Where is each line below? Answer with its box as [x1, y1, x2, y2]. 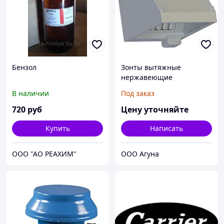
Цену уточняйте [121, 104, 188, 115]
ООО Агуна [121, 149, 159, 159]
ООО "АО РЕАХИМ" [12, 149, 76, 159]
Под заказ [121, 88, 154, 98]
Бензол [12, 62, 36, 72]
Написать [150, 123, 183, 133]
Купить [45, 123, 70, 133]
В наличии [12, 88, 49, 98]
